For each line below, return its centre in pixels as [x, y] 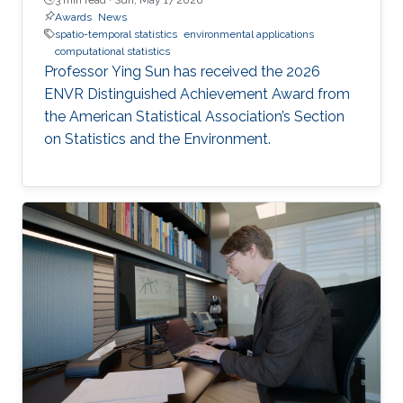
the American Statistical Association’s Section [194, 116]
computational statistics [112, 51]
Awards [73, 17]
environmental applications [249, 34]
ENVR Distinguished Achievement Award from [197, 94]
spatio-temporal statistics [116, 34]
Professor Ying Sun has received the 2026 [182, 71]
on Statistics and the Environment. [157, 139]
